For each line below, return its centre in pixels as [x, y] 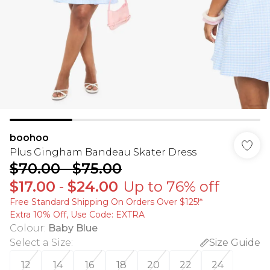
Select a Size [40, 243]
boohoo [29, 138]
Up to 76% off [171, 187]
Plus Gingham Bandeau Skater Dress [103, 152]
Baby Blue [73, 228]
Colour [27, 228]
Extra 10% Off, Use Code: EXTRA [77, 215]
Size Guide [235, 243]
